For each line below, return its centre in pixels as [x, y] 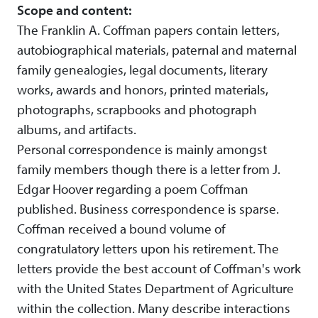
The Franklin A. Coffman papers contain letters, [148, 30]
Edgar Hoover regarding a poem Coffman [133, 189]
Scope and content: [74, 10]
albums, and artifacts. [77, 130]
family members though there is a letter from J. [149, 169]
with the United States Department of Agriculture [155, 289]
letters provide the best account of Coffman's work [159, 269]
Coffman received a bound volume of [121, 229]
